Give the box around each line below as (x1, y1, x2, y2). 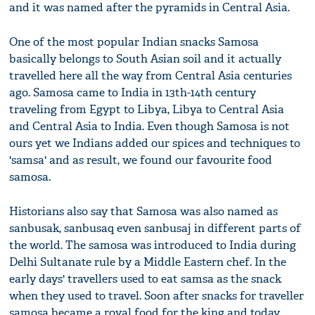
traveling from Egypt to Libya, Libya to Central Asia (9, 102, 285, 117)
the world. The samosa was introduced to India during (9, 238, 297, 253)
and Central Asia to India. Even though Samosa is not (9, 119, 290, 134)
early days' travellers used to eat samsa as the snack (9, 271, 282, 287)
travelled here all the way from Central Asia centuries (9, 68, 292, 84)
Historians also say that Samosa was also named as (9, 204, 278, 219)
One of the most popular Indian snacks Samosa (9, 34, 259, 50)
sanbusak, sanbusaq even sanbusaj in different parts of (9, 221, 302, 236)
